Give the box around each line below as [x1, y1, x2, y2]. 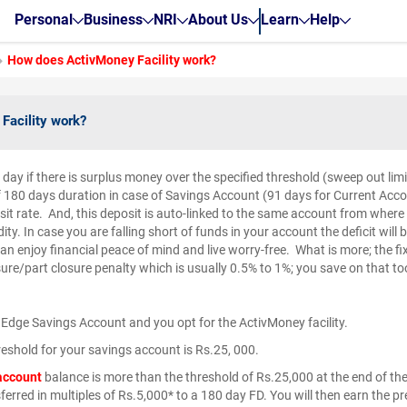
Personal [14, 10, 73, 28]
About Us [187, 10, 248, 28]
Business [83, 10, 143, 28]
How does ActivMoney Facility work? [7, 53, 216, 67]
